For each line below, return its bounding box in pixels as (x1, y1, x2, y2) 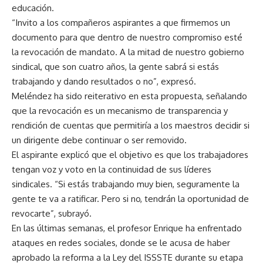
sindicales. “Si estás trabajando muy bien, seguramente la (12, 178, 240, 190)
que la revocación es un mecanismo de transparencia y (12, 105, 228, 117)
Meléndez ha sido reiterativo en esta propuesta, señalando (12, 90, 247, 102)
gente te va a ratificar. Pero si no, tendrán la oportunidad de (12, 193, 249, 205)
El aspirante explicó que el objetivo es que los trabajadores (12, 149, 248, 161)
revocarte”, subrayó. (12, 208, 92, 220)
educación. (12, 2, 54, 14)
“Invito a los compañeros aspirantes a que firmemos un (12, 17, 230, 29)
